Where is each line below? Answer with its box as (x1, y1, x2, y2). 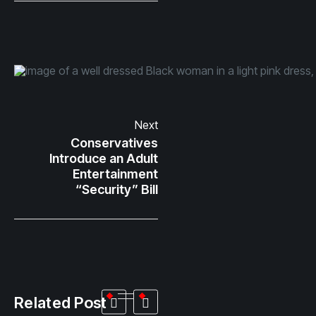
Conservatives (71, 135, 158, 150)
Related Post (14, 293, 107, 312)
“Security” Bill (75, 182, 158, 197)
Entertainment (73, 166, 158, 181)
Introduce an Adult (49, 151, 158, 166)
